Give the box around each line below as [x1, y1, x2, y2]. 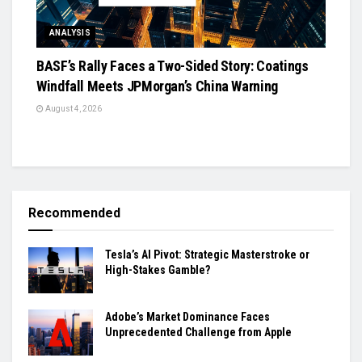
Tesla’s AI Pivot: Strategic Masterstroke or [105, 247, 309, 261]
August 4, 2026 [44, 103, 102, 113]
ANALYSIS [49, 27, 91, 37]
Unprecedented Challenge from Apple [105, 326, 292, 339]
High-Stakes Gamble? [105, 263, 210, 276]
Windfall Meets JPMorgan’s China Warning [36, 77, 278, 95]
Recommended [28, 204, 120, 221]
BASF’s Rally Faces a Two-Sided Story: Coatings [36, 57, 309, 74]
